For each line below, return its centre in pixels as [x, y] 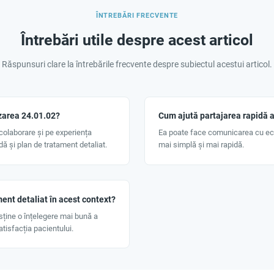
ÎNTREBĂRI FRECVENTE [137, 15]
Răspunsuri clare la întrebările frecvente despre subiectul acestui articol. [137, 64]
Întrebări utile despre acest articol [137, 40]
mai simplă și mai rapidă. [201, 145]
